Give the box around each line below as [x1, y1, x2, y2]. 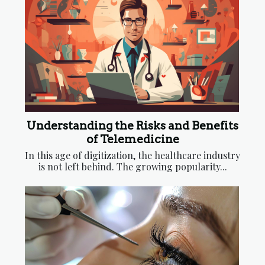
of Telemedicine [86, 132, 179, 147]
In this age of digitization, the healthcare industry [25, 149, 240, 162]
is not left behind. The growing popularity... [38, 160, 227, 173]
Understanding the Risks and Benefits [27, 119, 238, 133]
